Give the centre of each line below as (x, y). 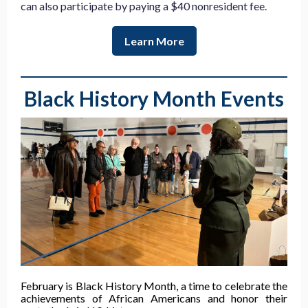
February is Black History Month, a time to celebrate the (154, 286)
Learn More (154, 41)
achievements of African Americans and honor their (154, 298)
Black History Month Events (154, 98)
